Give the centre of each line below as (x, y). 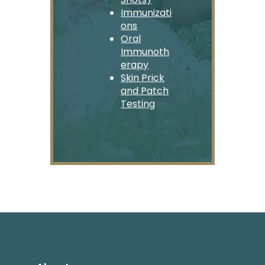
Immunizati (146, 13)
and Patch (145, 91)
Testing (138, 104)
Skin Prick (143, 78)
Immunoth (145, 52)
